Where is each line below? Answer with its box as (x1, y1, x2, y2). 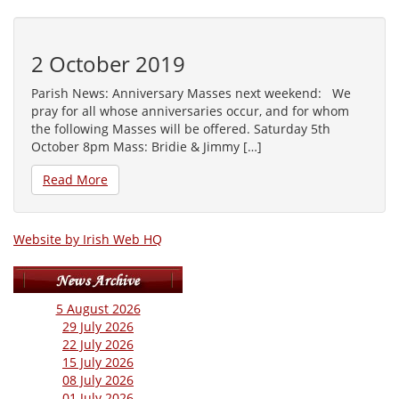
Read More (43, 171, 108, 188)
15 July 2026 (62, 354, 134, 370)
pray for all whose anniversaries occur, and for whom (31, 102, 349, 119)
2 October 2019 (31, 49, 185, 78)
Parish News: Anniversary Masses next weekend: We (31, 85, 351, 102)
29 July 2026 (62, 318, 134, 335)
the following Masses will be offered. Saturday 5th (31, 120, 330, 137)
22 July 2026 (62, 336, 134, 353)
